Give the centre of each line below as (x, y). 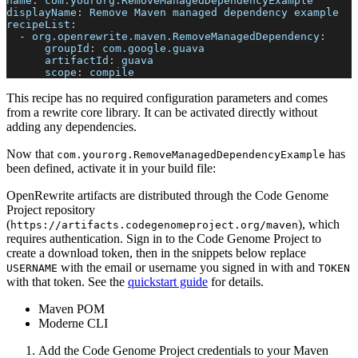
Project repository (51, 209)
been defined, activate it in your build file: (111, 168)
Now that (32, 153)
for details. (237, 281)
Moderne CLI (73, 323)
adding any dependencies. (72, 126)
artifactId (77, 60)
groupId (67, 48)
